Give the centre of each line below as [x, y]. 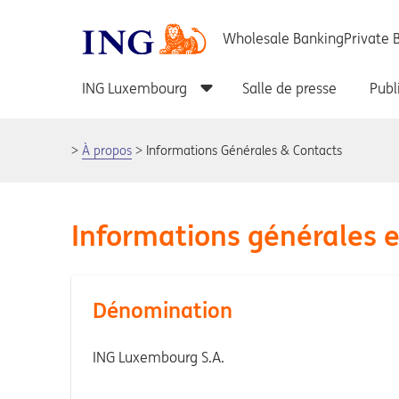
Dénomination [163, 310]
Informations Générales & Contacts [244, 151]
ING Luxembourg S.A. [159, 357]
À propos [107, 151]
